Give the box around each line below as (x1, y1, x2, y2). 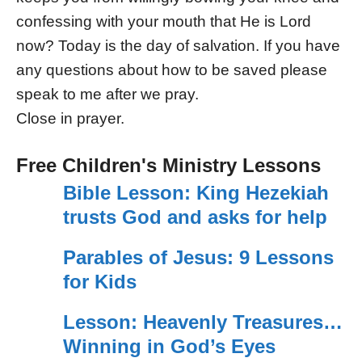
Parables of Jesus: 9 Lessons (62, 246, 334, 269)
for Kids (62, 271, 137, 293)
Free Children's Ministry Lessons (16, 154, 321, 177)
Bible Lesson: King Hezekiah (62, 182, 329, 204)
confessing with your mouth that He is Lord (16, 13, 311, 31)
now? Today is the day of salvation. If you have (16, 37, 340, 55)
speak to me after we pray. (16, 86, 199, 103)
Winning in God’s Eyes (62, 335, 276, 358)
